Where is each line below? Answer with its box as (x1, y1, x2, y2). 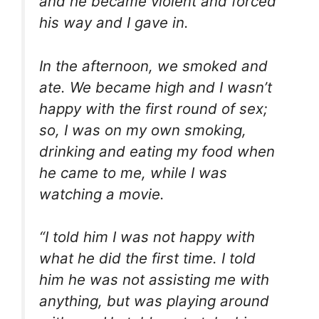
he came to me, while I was (39, 163, 227, 182)
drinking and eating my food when (39, 142, 275, 160)
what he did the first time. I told (39, 249, 256, 268)
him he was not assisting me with (39, 271, 269, 289)
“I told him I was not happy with (39, 228, 255, 246)
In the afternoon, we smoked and (39, 56, 268, 75)
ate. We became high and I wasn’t (39, 78, 272, 96)
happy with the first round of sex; (39, 99, 268, 117)
